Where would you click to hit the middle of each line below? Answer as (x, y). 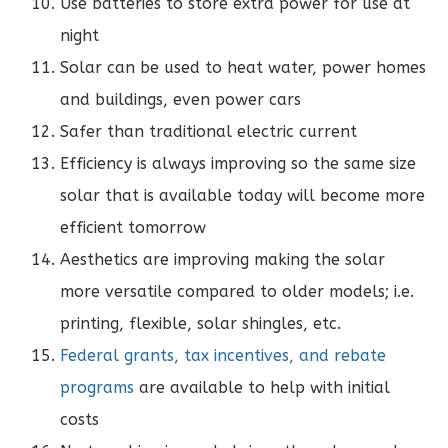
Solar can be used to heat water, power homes (243, 68)
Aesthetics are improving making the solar (222, 260)
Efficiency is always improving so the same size (238, 164)
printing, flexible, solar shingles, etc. (200, 324)
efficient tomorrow (133, 228)
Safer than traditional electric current (208, 132)
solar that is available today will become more (242, 196)
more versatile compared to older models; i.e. (237, 292)
